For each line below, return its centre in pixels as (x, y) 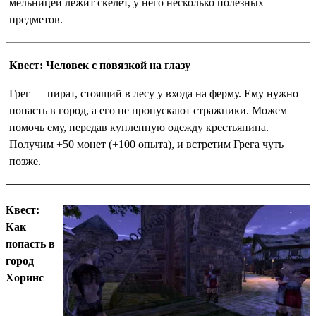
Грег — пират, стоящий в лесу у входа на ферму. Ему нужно (154, 93)
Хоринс (25, 278)
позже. (25, 161)
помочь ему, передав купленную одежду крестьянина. (139, 127)
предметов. (36, 19)
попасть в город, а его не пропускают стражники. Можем (148, 110)
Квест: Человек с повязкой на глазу (100, 65)
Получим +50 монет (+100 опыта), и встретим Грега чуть (146, 144)
